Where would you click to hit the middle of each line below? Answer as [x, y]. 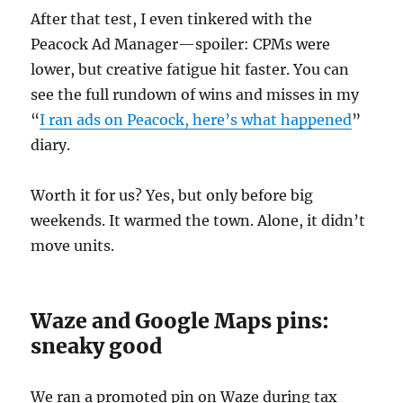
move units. [73, 245]
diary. [51, 144]
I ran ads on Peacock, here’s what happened [196, 119]
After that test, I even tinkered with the [172, 18]
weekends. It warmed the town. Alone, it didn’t [198, 220]
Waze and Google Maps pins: [180, 320]
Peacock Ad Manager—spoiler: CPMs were [181, 44]
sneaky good [97, 345]
